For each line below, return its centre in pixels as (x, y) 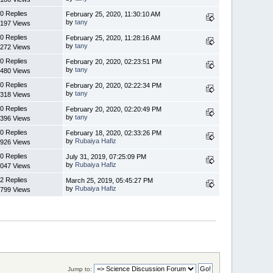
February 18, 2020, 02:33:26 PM (114, 133)
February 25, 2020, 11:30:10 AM (113, 14)
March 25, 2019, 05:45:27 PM (110, 181)
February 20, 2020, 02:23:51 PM (114, 62)
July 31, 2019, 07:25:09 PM (106, 157)
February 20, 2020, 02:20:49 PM (114, 109)
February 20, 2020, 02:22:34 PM (114, 86)
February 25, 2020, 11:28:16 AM (113, 38)
